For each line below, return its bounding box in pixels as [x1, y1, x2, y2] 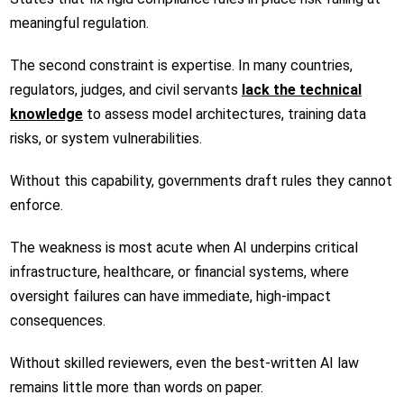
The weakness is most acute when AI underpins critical [9, 238, 358, 256]
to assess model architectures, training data [82, 105, 366, 123]
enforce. [9, 196, 67, 214]
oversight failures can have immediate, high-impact [9, 287, 331, 305]
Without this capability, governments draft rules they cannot [9, 171, 392, 189]
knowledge [9, 105, 83, 123]
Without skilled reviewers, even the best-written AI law [9, 353, 359, 372]
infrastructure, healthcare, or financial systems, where [9, 262, 349, 280]
